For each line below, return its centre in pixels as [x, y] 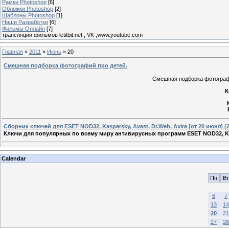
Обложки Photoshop [28, 8]
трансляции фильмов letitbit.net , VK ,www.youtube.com [72, 35]
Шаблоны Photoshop [28, 15]
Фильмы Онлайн [24, 28]
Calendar [14, 158]
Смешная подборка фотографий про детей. [65, 66]
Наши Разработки [25, 22]
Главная [13, 51]
